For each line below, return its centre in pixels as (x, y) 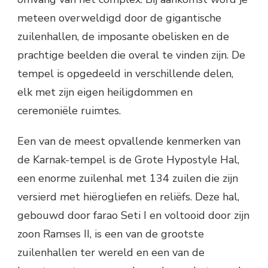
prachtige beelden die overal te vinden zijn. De (131, 55)
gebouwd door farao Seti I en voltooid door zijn (133, 216)
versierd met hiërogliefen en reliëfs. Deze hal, (128, 197)
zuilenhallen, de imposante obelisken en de (123, 37)
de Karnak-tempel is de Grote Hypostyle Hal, (128, 160)
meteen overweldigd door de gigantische (119, 18)
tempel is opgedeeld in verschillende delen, (125, 74)
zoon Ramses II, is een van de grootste (111, 234)
